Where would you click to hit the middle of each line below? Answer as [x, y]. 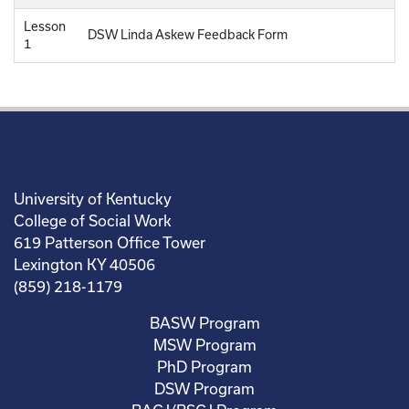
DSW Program [204, 388]
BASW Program [204, 323]
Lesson [45, 26]
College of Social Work [93, 220]
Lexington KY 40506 [84, 264]
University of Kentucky [93, 199]
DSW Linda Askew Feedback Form [188, 34]
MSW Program [204, 345]
